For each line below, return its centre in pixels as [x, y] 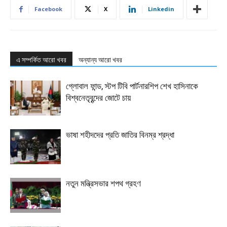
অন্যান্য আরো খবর [100, 60]
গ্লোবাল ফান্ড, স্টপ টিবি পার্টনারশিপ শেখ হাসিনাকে [132, 86]
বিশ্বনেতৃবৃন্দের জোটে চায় [98, 98]
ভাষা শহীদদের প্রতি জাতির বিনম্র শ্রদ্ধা [120, 135]
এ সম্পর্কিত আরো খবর [41, 60]
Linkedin [161, 9]
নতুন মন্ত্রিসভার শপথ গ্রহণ [103, 184]
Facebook [48, 9]
